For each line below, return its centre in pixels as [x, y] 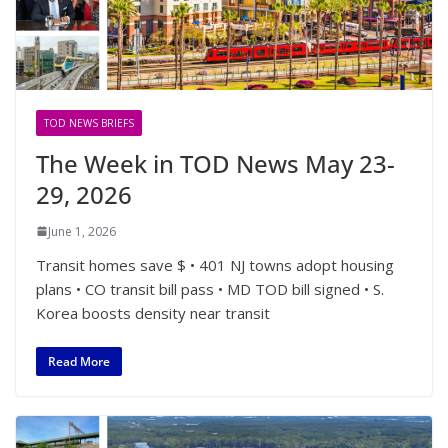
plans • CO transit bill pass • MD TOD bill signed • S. [210, 288]
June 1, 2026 [82, 231]
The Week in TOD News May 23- [215, 163]
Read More [79, 362]
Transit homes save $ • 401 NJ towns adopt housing [215, 264]
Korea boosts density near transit [153, 312]
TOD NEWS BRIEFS [89, 122]
